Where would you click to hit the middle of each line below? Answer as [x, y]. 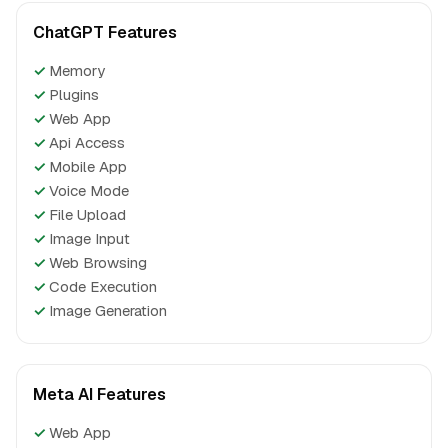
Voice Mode [89, 190]
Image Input [89, 238]
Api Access [87, 142]
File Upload [87, 214]
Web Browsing [98, 262]
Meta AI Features [99, 394]
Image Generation [108, 310]
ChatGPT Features [105, 32]
